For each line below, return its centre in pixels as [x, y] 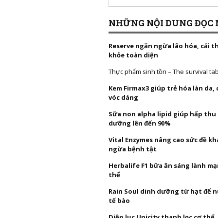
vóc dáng [123, 97]
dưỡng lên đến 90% [140, 123]
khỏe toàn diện [133, 55]
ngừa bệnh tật [133, 149]
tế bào [119, 200]
